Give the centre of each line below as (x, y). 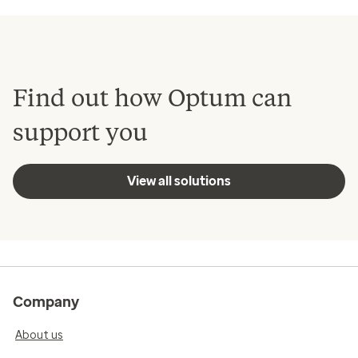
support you (80, 132)
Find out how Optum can (152, 97)
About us (39, 335)
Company (46, 302)
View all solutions (179, 181)
